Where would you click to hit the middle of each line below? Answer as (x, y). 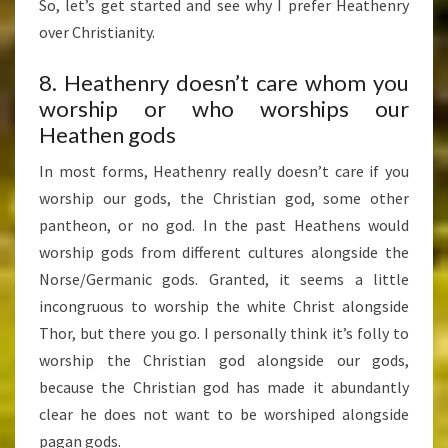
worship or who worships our (224, 109)
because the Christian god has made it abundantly (224, 387)
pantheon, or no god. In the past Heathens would (224, 225)
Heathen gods (107, 135)
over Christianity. (97, 32)
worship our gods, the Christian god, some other (224, 198)
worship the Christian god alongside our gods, (224, 360)
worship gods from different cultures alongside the (224, 252)
